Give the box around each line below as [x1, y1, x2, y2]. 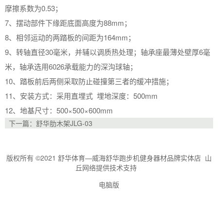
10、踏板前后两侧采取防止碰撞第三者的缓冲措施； [5, 75, 173, 86]
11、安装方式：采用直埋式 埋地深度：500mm [5, 90, 162, 101]
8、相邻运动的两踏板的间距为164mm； [5, 32, 135, 42]
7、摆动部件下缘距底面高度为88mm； [5, 17, 131, 28]
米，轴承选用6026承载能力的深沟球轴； [5, 61, 137, 72]
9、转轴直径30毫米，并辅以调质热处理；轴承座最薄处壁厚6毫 [5, 46, 210, 57]
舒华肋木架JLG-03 [36, 118, 92, 128]
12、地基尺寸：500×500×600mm [5, 105, 113, 115]
